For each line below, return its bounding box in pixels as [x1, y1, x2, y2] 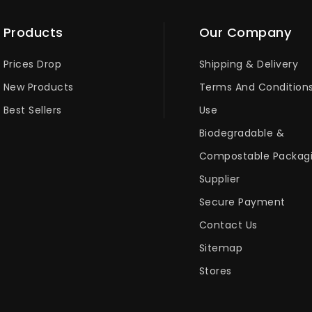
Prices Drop [3, 56, 62, 71]
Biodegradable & [198, 125, 285, 140]
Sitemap [198, 240, 243, 255]
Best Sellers [3, 102, 62, 117]
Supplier [198, 171, 240, 186]
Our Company [198, 23, 292, 41]
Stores [198, 263, 232, 278]
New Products [3, 79, 74, 94]
